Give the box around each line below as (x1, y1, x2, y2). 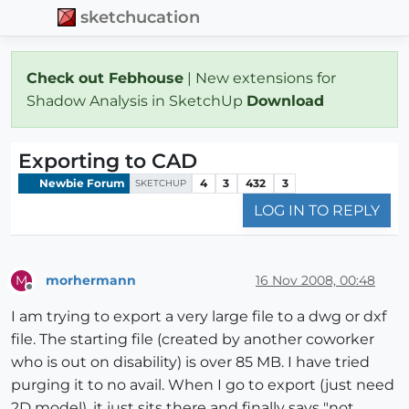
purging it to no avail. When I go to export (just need (11, 376, 394, 394)
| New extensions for (184, 68, 336, 87)
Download (246, 91, 329, 110)
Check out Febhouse (26, 68, 184, 87)
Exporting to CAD (18, 148, 197, 173)
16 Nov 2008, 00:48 (256, 271, 375, 288)
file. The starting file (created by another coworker (11, 330, 374, 349)
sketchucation (80, 7, 201, 27)
